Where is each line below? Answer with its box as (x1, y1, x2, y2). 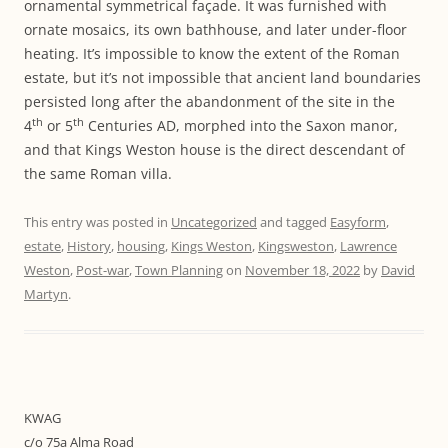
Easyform (330, 213, 386, 231)
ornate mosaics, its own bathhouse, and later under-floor (24, 20, 407, 39)
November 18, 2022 (245, 261, 360, 279)
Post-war (76, 261, 129, 279)
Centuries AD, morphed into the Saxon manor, (84, 116, 398, 135)
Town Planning (135, 261, 223, 279)
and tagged (257, 213, 330, 231)
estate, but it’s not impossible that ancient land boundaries (24, 68, 421, 87)
